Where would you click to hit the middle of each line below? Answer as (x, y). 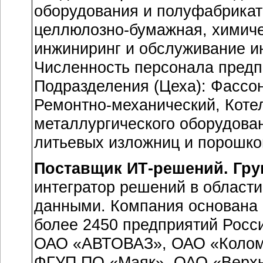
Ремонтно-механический (125, 105)
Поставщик (80, 168)
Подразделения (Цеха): (122, 86)
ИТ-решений (175, 168)
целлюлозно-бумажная (118, 30)
